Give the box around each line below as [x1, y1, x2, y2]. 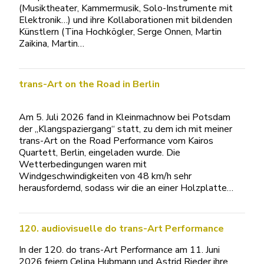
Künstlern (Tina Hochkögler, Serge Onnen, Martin [19, 25, 222, 38]
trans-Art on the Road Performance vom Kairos [19, 134, 213, 147]
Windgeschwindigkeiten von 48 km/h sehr [19, 169, 192, 183]
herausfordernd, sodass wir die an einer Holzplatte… [19, 181, 233, 194]
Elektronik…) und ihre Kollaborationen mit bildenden [19, 13, 232, 27]
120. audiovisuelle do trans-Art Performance [19, 222, 224, 235]
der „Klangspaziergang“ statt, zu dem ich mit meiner [19, 122, 232, 136]
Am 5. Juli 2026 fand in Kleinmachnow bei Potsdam [19, 110, 230, 124]
